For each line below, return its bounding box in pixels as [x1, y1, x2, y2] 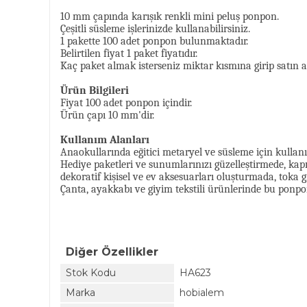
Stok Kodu [66, 267, 116, 279]
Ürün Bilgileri [60, 84, 129, 97]
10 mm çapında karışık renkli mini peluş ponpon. [60, 10, 279, 23]
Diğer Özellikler [66, 245, 158, 258]
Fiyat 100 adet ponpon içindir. [60, 97, 192, 109]
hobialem [180, 286, 224, 299]
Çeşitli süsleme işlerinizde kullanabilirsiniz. [60, 23, 250, 35]
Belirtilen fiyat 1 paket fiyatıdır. [60, 47, 197, 60]
